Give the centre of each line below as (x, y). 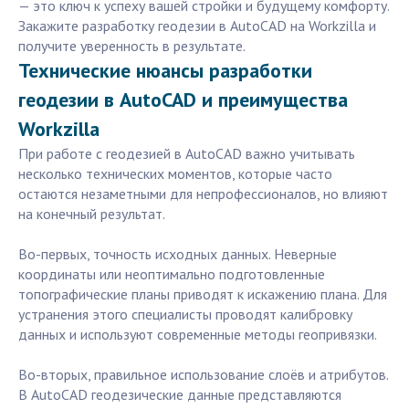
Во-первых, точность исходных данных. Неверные (178, 254)
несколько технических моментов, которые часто (175, 174)
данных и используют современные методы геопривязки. (198, 335)
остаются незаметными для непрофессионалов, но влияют (203, 194)
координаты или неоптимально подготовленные (172, 274)
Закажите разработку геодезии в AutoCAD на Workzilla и (197, 26)
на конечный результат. (92, 214)
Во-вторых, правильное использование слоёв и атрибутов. (203, 375)
